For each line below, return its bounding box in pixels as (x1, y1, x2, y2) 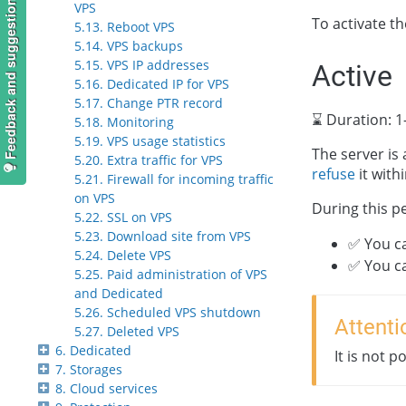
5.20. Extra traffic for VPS (74, 151, 223, 169)
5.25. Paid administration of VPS (74, 266, 267, 284)
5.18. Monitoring (74, 113, 174, 131)
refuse (312, 164, 355, 185)
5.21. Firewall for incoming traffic (74, 170, 274, 188)
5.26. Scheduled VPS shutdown (74, 304, 261, 322)
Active (312, 59, 392, 94)
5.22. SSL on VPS (74, 208, 172, 227)
